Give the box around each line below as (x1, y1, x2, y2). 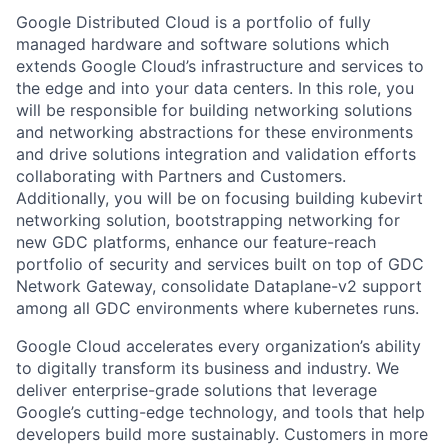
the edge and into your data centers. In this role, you (16, 77, 414, 98)
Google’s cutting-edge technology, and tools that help (16, 401, 425, 422)
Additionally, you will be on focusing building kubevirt (16, 187, 423, 208)
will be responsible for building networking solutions (16, 99, 412, 120)
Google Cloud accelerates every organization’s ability (16, 335, 421, 356)
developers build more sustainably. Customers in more (16, 423, 428, 444)
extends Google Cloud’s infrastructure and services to (16, 55, 424, 76)
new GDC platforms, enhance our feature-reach (16, 231, 376, 252)
